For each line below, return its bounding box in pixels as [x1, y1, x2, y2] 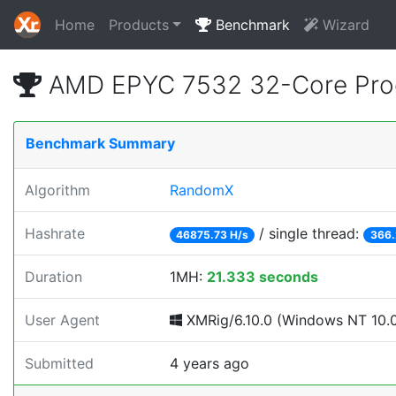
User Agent [25, 311, 100, 329]
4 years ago [170, 354, 249, 372]
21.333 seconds [207, 268, 318, 286]
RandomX [170, 181, 233, 199]
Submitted [25, 354, 94, 372]
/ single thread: [255, 225, 364, 242]
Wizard [317, 16, 369, 34]
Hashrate [25, 225, 85, 242]
